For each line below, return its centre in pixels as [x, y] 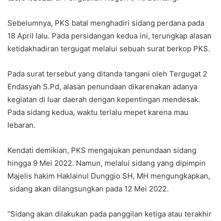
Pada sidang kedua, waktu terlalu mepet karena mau [98, 112]
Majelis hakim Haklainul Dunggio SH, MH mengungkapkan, [109, 176]
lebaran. [21, 125]
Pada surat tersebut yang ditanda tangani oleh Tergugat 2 [107, 74]
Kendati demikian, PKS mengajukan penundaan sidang [102, 150]
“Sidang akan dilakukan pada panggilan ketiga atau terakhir [110, 214]
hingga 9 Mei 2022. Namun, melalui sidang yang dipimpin [107, 163]
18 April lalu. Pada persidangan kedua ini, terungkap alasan [110, 36]
